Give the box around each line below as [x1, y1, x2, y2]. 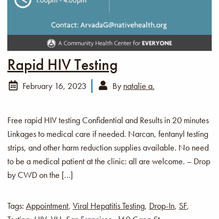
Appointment [26, 199, 68, 211]
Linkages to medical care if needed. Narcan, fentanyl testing [7, 128, 208, 139]
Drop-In [149, 199, 175, 211]
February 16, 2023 [21, 80, 87, 91]
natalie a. [123, 80, 154, 91]
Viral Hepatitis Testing [73, 199, 145, 211]
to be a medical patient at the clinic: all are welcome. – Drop [7, 155, 210, 167]
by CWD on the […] [7, 169, 73, 180]
